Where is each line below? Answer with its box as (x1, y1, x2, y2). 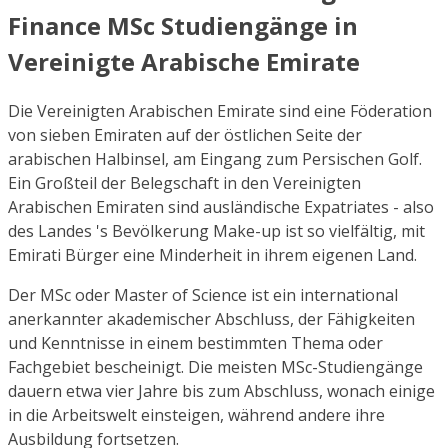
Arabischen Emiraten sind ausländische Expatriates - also (8, 196, 434, 219)
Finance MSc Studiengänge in (8, 8, 358, 42)
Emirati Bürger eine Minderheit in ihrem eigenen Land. (8, 244, 417, 267)
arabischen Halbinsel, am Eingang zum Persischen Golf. (8, 148, 422, 171)
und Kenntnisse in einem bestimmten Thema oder (8, 332, 383, 355)
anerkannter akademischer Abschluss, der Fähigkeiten (8, 308, 415, 331)
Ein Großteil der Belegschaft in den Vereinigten (8, 172, 361, 195)
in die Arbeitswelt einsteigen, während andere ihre (8, 404, 385, 427)
